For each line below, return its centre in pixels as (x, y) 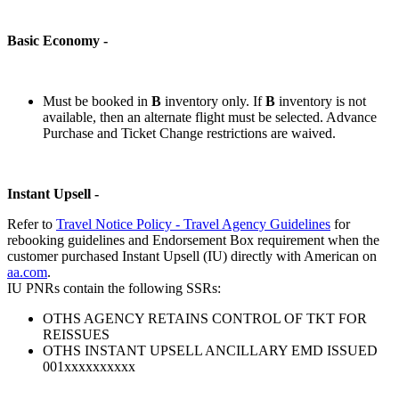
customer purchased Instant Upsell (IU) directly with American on (192, 256)
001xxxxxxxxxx (89, 366)
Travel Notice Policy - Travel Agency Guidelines (193, 224)
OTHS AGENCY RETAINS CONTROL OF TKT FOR (205, 318)
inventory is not (321, 101)
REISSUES (76, 334)
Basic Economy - (57, 40)
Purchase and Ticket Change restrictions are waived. (189, 133)
